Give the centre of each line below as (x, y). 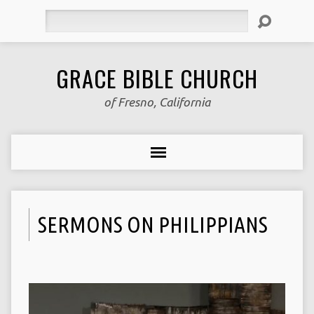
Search (60, 17)
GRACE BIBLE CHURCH (157, 78)
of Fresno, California (157, 102)
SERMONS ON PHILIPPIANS (152, 224)
